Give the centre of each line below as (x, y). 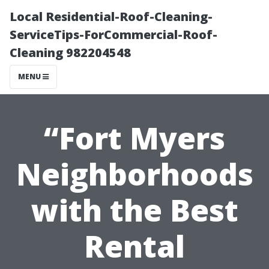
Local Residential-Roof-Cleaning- (111, 17)
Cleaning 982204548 (70, 53)
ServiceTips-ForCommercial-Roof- (113, 35)
